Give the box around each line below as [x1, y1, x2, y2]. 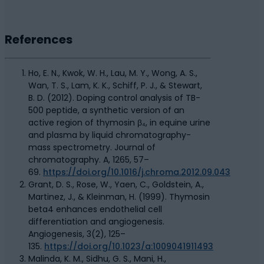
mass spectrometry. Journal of [28, 141, 156, 154]
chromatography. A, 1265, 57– [28, 154, 149, 166]
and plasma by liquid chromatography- [28, 129, 191, 141]
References [5, 31, 72, 48]
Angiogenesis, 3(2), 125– [28, 228, 126, 240]
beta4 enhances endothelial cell [28, 203, 162, 216]
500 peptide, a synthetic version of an [28, 104, 184, 117]
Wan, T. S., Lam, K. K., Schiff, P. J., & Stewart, [28, 80, 202, 92]
